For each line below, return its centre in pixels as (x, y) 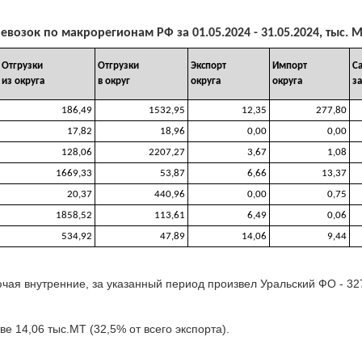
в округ (114, 81)
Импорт (290, 65)
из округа (23, 81)
